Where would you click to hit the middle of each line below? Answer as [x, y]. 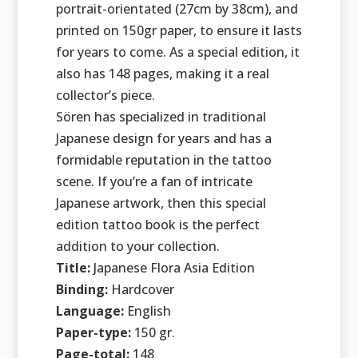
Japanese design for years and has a [163, 139]
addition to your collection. [137, 247]
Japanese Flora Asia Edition [174, 268]
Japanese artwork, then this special [161, 203]
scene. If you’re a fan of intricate [154, 182]
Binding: [82, 290]
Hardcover [141, 290]
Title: [74, 268]
